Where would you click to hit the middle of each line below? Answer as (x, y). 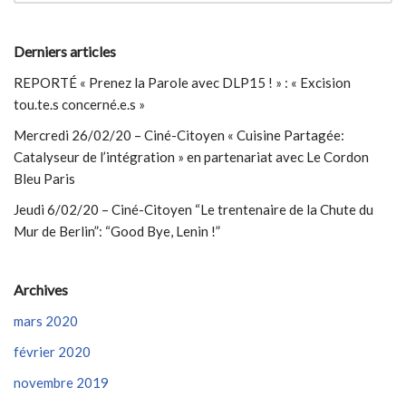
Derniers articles (65, 51)
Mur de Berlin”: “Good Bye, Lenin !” (117, 231)
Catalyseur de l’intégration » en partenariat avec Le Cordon (191, 157)
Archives (41, 290)
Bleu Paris (44, 179)
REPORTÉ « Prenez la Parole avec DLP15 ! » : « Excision (182, 82)
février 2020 (52, 352)
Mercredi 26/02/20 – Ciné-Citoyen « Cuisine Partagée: (179, 135)
